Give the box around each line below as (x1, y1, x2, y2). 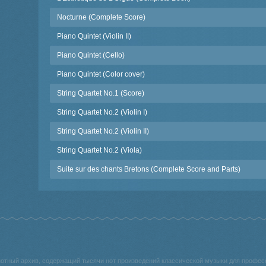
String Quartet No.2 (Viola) (57, 146, 142, 154)
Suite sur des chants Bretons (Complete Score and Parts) (57, 165, 240, 173)
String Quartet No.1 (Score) (57, 89, 144, 97)
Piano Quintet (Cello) (57, 51, 125, 59)
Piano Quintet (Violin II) (57, 32, 131, 40)
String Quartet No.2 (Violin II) (57, 127, 149, 135)
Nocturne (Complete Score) (57, 13, 145, 21)
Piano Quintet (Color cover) (57, 70, 145, 78)
